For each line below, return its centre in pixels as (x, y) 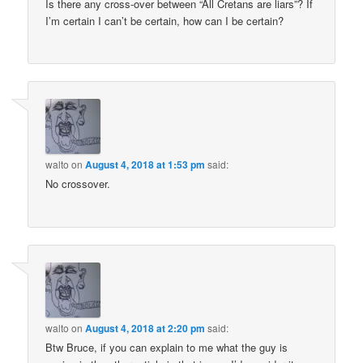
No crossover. (78, 184)
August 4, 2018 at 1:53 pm (145, 165)
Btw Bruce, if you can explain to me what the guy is (167, 347)
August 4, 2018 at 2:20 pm (145, 328)
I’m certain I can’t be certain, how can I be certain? (165, 20)
